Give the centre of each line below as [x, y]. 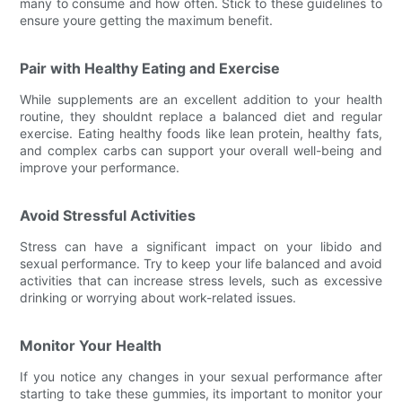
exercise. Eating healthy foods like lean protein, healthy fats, [201, 133]
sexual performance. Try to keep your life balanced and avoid [201, 263]
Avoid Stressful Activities [108, 215]
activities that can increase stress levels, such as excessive [201, 280]
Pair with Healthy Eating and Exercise [150, 68]
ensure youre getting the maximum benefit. [147, 20]
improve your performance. [100, 167]
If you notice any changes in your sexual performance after [201, 376]
